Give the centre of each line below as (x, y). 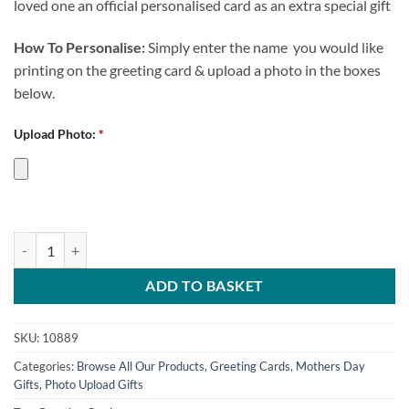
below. (34, 92)
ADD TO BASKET (204, 286)
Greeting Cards (250, 367)
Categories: (45, 367)
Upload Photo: (55, 133)
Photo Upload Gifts (94, 385)
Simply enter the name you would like (264, 47)
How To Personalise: (79, 47)
